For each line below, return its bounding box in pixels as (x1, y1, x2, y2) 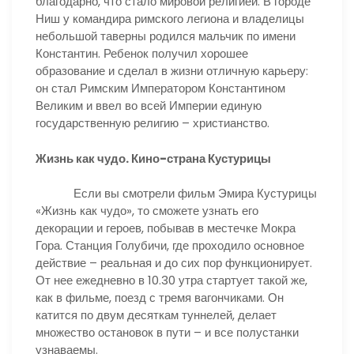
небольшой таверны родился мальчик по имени (36, 28, 296, 44)
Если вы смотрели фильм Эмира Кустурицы (36, 185, 317, 201)
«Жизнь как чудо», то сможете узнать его (36, 202, 258, 219)
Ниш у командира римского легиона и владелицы (36, 10, 304, 27)
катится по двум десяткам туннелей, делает (36, 307, 277, 323)
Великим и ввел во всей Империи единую (36, 97, 262, 114)
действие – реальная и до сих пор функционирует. (36, 254, 312, 271)
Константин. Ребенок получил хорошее (36, 45, 248, 62)
